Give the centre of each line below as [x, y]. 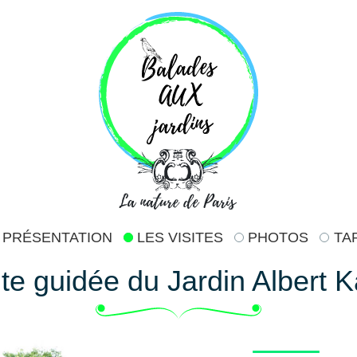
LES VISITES [180, 238]
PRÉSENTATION [57, 238]
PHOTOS [279, 238]
